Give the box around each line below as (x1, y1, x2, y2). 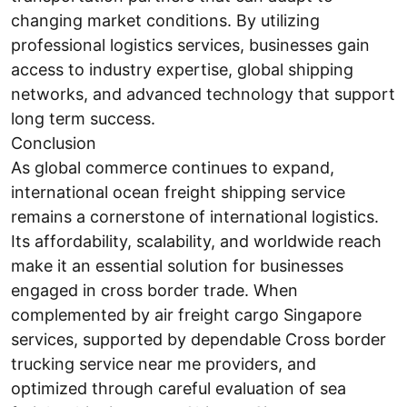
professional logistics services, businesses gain (11, 35, 370, 55)
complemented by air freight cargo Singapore (11, 305, 362, 324)
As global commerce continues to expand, (11, 158, 334, 177)
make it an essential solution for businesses (11, 256, 343, 275)
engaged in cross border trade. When (11, 281, 298, 300)
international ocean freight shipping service (11, 183, 345, 202)
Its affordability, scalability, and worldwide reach (11, 232, 382, 251)
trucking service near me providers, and (11, 354, 316, 373)
